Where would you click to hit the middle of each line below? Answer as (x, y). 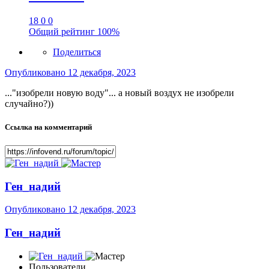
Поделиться (77, 52)
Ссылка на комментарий (48, 127)
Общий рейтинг (63, 31)
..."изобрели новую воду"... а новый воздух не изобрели (119, 92)
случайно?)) (29, 103)
